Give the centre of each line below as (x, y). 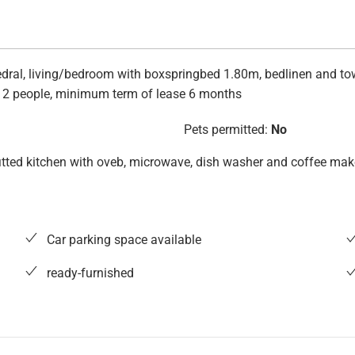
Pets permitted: (225, 130)
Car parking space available (124, 240)
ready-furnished (90, 273)
